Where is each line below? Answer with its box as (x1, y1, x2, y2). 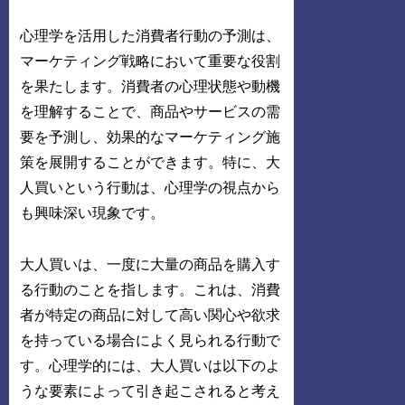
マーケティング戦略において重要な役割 (20, 53, 281, 70)
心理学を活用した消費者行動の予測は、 (20, 28, 281, 44)
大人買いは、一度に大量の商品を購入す (20, 257, 281, 273)
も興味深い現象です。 (20, 205, 165, 221)
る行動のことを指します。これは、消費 (20, 282, 281, 298)
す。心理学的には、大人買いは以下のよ (20, 358, 281, 374)
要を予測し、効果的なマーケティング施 (20, 129, 281, 146)
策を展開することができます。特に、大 (20, 155, 281, 171)
